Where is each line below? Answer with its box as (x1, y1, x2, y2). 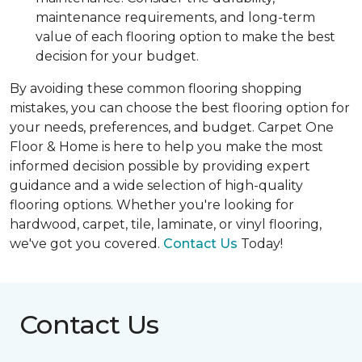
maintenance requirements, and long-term (36, 9, 315, 25)
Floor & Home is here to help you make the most (10, 138, 323, 154)
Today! (238, 235, 283, 251)
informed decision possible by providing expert (10, 158, 310, 174)
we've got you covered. (10, 235, 163, 251)
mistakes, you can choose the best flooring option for (10, 99, 350, 116)
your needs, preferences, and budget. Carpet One (10, 119, 334, 135)
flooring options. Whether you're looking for (10, 196, 294, 213)
